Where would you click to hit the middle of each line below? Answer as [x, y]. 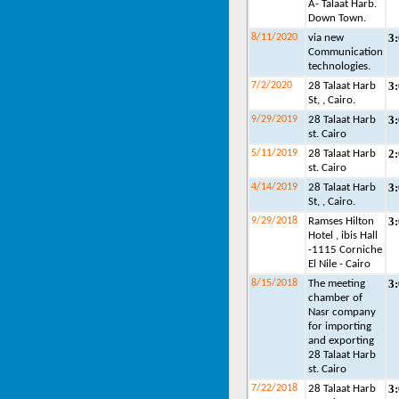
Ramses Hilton [341, 221]
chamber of [335, 298]
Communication [346, 52]
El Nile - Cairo [339, 264]
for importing [340, 326]
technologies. [339, 66]
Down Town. [337, 18]
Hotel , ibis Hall [343, 236]
